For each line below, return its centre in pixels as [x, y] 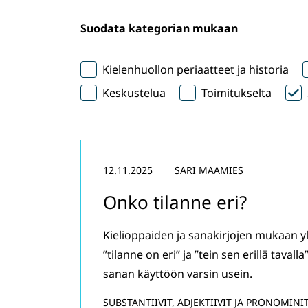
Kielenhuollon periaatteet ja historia [196, 69]
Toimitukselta [236, 93]
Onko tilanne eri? [175, 202]
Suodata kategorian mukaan [159, 28]
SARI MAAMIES [209, 170]
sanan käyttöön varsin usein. [178, 274]
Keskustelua [134, 93]
